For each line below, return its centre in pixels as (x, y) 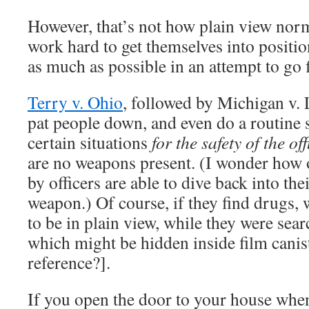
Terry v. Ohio (75, 102)
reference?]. (69, 262)
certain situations (90, 142)
